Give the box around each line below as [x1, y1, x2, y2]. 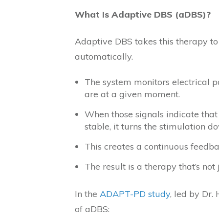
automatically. [75, 51, 133, 62]
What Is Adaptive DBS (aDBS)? [75, 9, 211, 20]
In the [75, 188, 100, 199]
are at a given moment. [85, 88, 180, 100]
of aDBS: [75, 203, 109, 215]
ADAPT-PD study [100, 188, 170, 199]
